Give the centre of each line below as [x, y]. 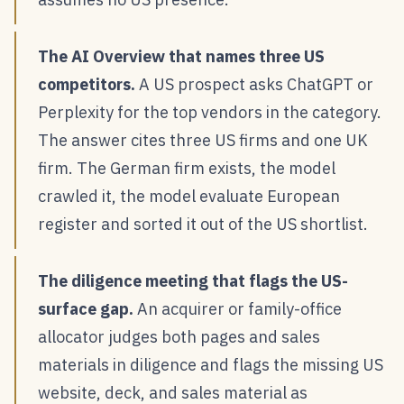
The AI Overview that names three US [181, 56]
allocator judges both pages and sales [179, 337]
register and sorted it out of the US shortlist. [203, 224]
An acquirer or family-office [238, 309]
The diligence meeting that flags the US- [193, 281]
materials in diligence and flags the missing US [211, 365]
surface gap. [86, 309]
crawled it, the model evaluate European [189, 196]
